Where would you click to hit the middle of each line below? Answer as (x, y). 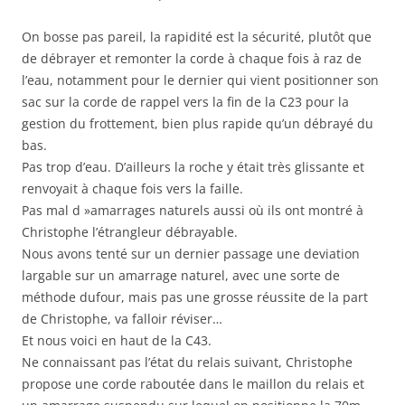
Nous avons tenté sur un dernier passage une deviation (191, 253)
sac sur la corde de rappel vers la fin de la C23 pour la (185, 101)
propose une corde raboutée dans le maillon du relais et (193, 383)
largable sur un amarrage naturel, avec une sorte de (181, 275)
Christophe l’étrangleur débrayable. (130, 231)
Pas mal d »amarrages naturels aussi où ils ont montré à (193, 210)
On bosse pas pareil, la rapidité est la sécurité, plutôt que (197, 36)
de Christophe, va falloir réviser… (122, 318)
